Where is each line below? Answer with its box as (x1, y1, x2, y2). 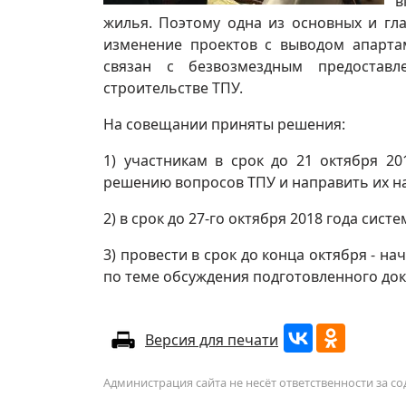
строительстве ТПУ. (103, 77, 243, 98)
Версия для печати (145, 329, 278, 350)
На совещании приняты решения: (103, 113, 345, 134)
